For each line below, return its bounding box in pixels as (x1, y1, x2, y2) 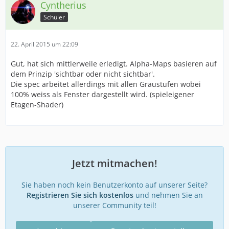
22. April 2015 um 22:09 (11, 40, 78, 49)
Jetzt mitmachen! (72, 156, 157, 170)
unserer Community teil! (73, 200, 156, 210)
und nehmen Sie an (133, 190, 203, 200)
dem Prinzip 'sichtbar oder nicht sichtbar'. (11, 69, 155, 79)
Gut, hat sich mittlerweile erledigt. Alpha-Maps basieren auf (11, 59, 217, 68)
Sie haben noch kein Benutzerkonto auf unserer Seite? (21, 180, 208, 190)
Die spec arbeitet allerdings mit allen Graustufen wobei (11, 79, 201, 89)
